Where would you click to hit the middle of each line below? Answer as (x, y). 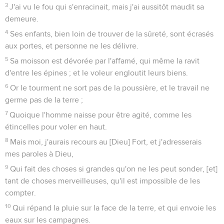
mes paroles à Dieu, (39, 154)
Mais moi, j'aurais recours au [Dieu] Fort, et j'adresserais (106, 142)
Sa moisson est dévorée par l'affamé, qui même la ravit (105, 61)
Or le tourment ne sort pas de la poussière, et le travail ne (110, 88)
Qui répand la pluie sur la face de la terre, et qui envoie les (114, 208)
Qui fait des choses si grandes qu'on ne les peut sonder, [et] (114, 169)
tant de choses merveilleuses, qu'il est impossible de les (102, 181)
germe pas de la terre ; (44, 100)
